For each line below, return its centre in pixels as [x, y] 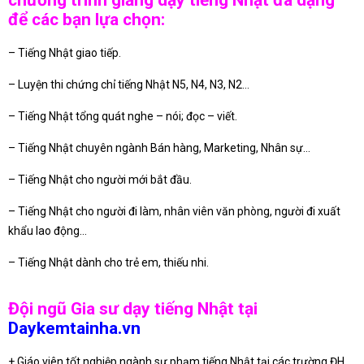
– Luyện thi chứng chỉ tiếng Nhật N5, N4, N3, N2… [129, 85]
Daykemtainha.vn [74, 328]
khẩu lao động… [48, 231]
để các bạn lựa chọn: [87, 20]
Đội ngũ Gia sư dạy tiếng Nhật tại [133, 308]
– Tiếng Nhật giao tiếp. [65, 53]
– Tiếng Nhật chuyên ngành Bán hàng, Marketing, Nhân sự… [159, 148]
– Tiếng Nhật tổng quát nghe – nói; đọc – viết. [123, 117]
